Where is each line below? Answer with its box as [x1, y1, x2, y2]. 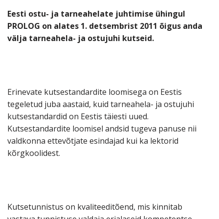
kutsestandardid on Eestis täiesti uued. [7, 111, 149, 122]
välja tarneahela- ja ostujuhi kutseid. [7, 33, 154, 44]
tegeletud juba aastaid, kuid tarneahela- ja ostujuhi [7, 99, 194, 110]
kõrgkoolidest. [7, 148, 60, 159]
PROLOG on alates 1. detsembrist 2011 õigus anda [7, 21, 202, 32]
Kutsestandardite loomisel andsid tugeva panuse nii [7, 123, 197, 134]
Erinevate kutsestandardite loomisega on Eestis [7, 87, 182, 98]
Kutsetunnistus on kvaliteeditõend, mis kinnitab [7, 201, 182, 213]
